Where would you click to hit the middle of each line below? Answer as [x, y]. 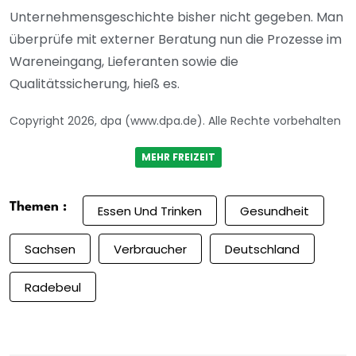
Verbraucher [150, 249]
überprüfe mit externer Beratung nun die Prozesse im [176, 40]
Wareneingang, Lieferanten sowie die [124, 62]
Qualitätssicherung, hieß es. [95, 84]
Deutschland [262, 249]
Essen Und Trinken [150, 211]
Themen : [38, 207]
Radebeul [53, 287]
